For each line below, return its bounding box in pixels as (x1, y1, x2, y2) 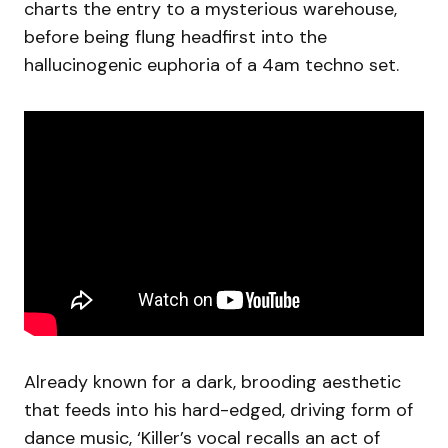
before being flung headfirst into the (24, 25, 327, 50)
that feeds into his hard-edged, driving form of (24, 398, 413, 423)
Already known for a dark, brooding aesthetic (24, 370, 401, 395)
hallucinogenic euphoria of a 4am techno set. (24, 53, 399, 78)
